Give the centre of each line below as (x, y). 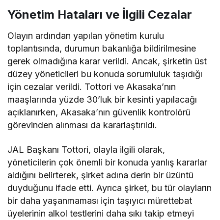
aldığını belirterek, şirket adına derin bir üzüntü (101, 175)
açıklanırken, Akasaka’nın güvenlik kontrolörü (99, 112)
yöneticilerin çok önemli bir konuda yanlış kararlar (108, 163)
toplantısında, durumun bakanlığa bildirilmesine (102, 49)
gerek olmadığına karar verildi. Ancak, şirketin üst (107, 61)
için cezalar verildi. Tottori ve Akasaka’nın (92, 87)
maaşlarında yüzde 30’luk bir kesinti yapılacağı (102, 100)
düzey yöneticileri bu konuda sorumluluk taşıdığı (105, 74)
